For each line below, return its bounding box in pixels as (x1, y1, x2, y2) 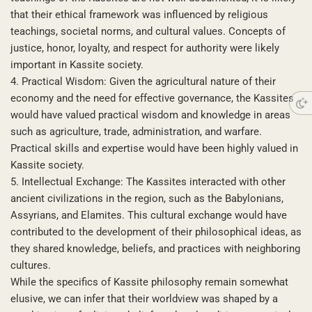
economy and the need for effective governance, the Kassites (10, 91, 294, 104)
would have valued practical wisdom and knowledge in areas (10, 108, 290, 121)
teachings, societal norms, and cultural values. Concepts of (10, 24, 286, 38)
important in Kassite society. (10, 58, 143, 71)
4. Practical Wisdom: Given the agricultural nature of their (10, 75, 276, 88)
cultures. (10, 258, 51, 272)
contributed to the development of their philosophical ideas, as (10, 225, 302, 238)
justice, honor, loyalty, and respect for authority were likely (10, 41, 279, 54)
